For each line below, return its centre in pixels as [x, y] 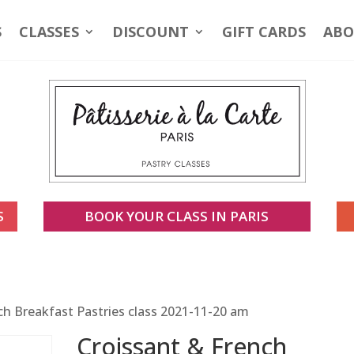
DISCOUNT [151, 32]
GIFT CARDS [264, 32]
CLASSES [49, 32]
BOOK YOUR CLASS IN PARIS [177, 217]
